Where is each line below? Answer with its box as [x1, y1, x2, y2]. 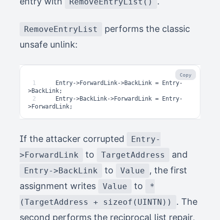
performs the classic [102, 24, 190, 34]
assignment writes [20, 181, 98, 192]
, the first [149, 165, 187, 176]
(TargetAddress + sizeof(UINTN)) [20, 197, 172, 207]
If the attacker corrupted [20, 134, 127, 144]
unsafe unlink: [20, 39, 78, 50]
